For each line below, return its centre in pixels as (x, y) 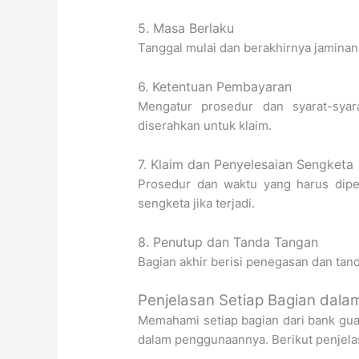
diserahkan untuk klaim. (205, 125)
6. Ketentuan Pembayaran (215, 86)
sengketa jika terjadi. (197, 203)
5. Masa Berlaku (186, 28)
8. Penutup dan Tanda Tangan (228, 242)
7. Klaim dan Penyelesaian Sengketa (246, 164)
